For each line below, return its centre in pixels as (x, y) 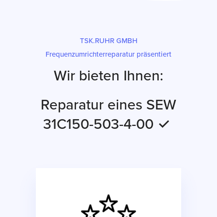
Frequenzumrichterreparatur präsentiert (108, 54)
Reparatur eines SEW (108, 105)
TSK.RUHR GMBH (108, 41)
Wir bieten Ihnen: (108, 76)
